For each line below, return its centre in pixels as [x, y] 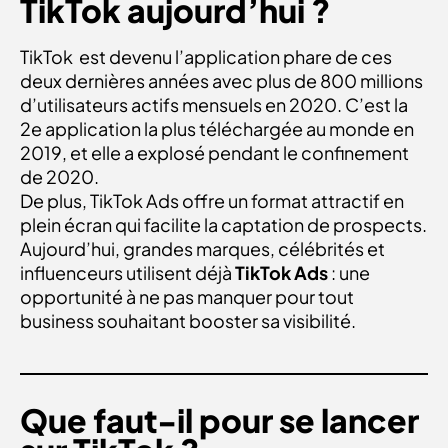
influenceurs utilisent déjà [127, 273]
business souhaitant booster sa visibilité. [188, 321]
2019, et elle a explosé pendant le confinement [214, 153]
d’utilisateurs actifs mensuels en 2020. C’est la [214, 105]
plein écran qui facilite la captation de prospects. [223, 225]
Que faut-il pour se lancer [219, 419]
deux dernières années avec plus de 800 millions [221, 81]
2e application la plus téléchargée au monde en [217, 129]
